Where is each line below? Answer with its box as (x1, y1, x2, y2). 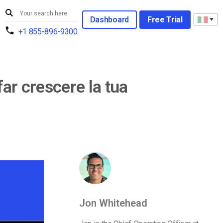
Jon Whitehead (79, 197, 147, 209)
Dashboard (90, 14, 129, 24)
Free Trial (147, 14, 183, 24)
